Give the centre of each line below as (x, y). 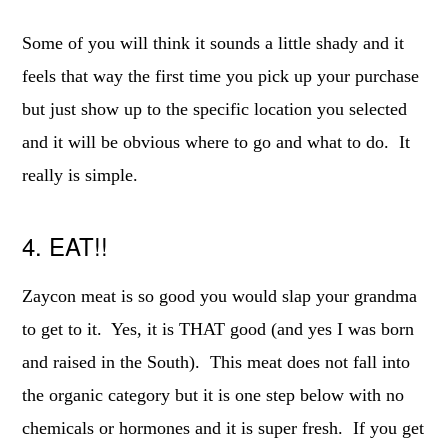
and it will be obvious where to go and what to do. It (216, 142)
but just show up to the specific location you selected (215, 109)
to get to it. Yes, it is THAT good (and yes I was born (218, 329)
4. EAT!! (65, 245)
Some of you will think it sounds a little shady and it (213, 43)
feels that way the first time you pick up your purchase (221, 76)
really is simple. (80, 175)
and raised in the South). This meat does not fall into (216, 362)
